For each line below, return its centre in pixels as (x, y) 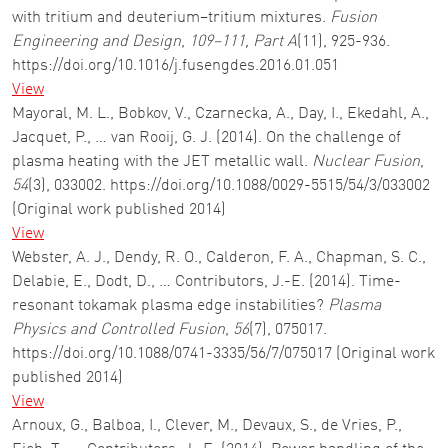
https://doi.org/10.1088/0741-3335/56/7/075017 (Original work (223, 354)
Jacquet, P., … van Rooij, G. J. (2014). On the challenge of (206, 138)
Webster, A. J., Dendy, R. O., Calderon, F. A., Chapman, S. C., (219, 258)
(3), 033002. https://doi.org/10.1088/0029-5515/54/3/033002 (229, 186)
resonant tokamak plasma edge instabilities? (170, 306)
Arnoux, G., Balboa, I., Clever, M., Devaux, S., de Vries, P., (207, 426)
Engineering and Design (96, 42)
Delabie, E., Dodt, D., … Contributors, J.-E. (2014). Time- (206, 282)
